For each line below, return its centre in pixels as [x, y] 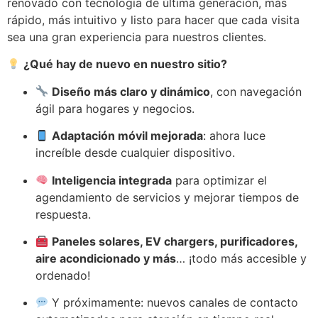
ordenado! [63, 276]
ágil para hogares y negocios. [115, 108]
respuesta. [63, 214]
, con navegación [256, 91]
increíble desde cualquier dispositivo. [135, 153]
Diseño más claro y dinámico [131, 91]
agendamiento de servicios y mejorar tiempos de [167, 197]
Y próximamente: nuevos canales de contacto [174, 303]
